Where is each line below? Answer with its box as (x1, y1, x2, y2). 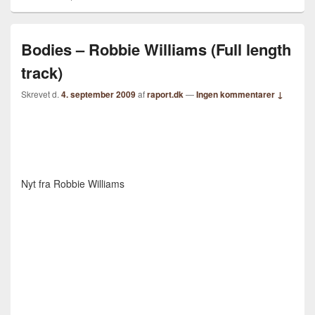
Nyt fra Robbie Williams (21, 176, 124, 191)
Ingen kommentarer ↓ (196, 88, 283, 101)
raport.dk (147, 88, 184, 101)
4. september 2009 (61, 88, 136, 101)
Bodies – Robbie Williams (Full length (21, 38, 291, 60)
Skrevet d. (21, 88, 61, 100)
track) (21, 61, 63, 84)
